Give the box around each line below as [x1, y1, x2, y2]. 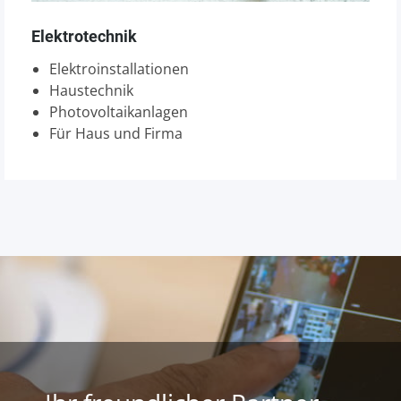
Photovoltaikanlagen [49, 102, 188, 122]
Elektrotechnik [31, 27, 137, 46]
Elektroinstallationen [49, 59, 189, 79]
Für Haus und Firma [49, 124, 183, 143]
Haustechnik [49, 81, 133, 100]
